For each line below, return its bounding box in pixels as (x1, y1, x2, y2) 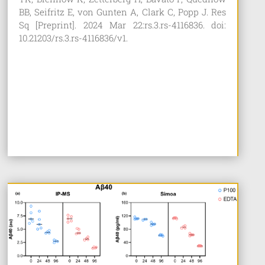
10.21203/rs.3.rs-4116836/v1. (18, 32, 128, 44)
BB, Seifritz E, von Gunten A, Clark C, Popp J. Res (18, 6, 227, 18)
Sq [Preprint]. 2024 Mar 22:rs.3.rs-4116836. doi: (18, 19, 227, 31)
